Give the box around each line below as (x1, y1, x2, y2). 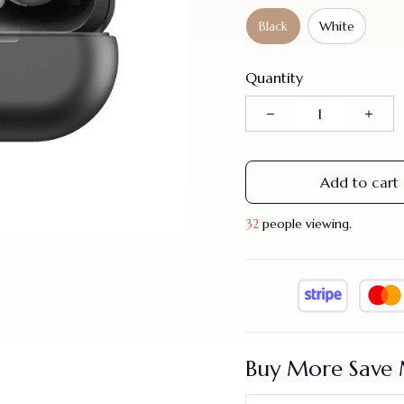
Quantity (245, 69, 303, 87)
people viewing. (260, 216, 353, 233)
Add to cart (319, 172, 399, 191)
